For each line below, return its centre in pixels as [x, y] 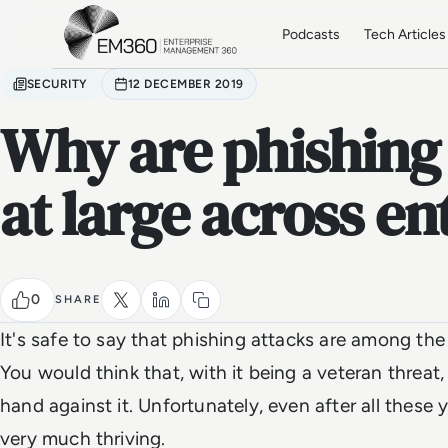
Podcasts [311, 34]
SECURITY [57, 84]
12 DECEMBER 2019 [185, 84]
